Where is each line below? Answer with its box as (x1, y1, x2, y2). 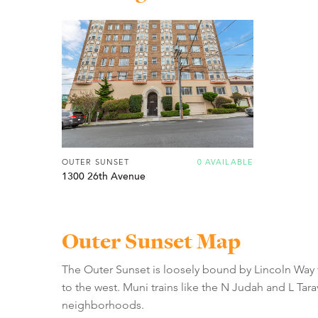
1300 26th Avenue (62, 172, 146, 183)
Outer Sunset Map (62, 226, 241, 257)
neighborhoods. (62, 298, 144, 312)
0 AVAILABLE (197, 156, 253, 167)
